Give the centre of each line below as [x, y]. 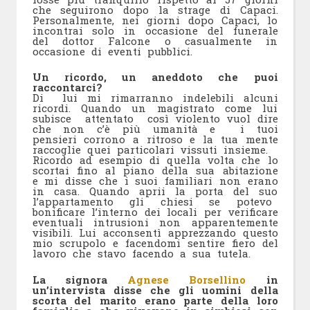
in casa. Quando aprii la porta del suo [155, 191]
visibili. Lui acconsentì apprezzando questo [155, 233]
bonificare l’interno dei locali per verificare [155, 212]
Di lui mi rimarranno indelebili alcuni [155, 98]
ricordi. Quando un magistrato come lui [155, 108]
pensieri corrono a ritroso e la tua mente [155, 139]
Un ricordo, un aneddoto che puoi [155, 77]
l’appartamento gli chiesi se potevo [155, 202]
